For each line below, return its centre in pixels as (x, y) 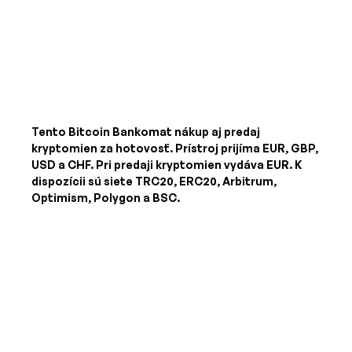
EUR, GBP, (291, 148)
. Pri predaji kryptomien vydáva (179, 165)
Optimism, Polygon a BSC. (106, 198)
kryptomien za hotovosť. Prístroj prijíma (147, 148)
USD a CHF (61, 165)
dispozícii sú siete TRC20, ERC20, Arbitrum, (154, 181)
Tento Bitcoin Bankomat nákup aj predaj (146, 132)
